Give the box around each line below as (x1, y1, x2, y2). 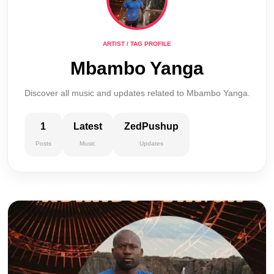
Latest (73, 121, 102, 131)
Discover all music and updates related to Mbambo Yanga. (24, 88, 250, 98)
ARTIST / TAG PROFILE (103, 40, 171, 47)
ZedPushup (124, 121, 179, 131)
